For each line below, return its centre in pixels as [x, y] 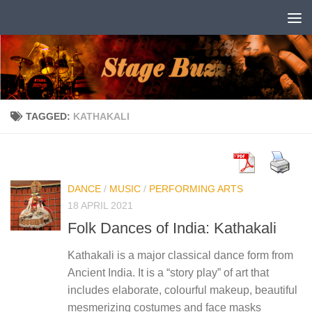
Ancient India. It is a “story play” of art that [168, 272]
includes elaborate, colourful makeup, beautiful [182, 290]
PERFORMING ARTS [196, 188]
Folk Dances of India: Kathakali [172, 228]
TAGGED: [49, 116]
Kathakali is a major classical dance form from [180, 255]
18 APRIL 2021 [100, 205]
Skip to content [59, 19]
